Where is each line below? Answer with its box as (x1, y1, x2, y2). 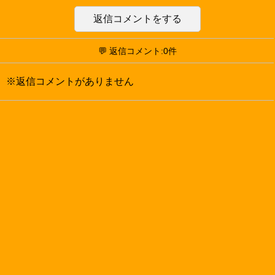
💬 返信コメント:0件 (98, 46, 177, 56)
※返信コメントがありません (6, 76, 134, 87)
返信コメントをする (93, 14, 182, 24)
